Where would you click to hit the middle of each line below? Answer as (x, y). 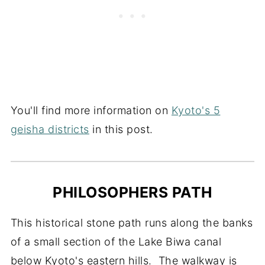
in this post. (121, 129)
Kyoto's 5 (196, 110)
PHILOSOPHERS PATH (132, 192)
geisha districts (50, 129)
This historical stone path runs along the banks (132, 222)
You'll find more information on (91, 110)
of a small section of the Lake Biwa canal (116, 241)
